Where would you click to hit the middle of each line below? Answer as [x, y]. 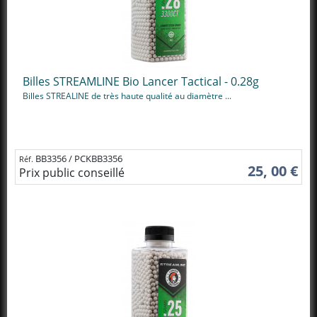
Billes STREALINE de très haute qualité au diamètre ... [127, 96]
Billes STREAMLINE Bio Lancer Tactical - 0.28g [141, 81]
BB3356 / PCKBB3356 [79, 158]
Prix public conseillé [72, 172]
